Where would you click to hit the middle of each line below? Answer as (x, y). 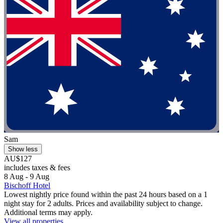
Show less (23, 149)
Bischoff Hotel (27, 186)
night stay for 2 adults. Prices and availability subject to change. (103, 204)
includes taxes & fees (37, 168)
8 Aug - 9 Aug (27, 177)
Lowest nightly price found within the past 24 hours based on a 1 (106, 195)
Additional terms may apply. (48, 213)
